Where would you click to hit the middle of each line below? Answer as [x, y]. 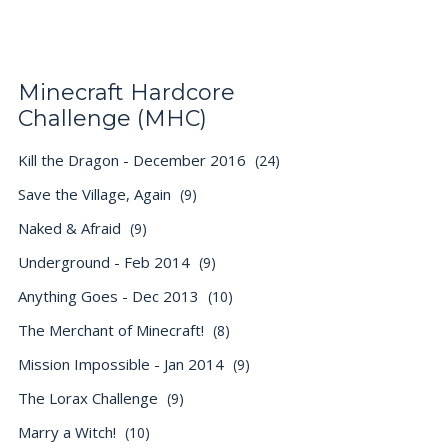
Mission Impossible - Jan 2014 [123, 364]
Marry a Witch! [69, 432]
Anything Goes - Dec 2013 [110, 296]
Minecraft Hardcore [126, 92]
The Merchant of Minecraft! [113, 330]
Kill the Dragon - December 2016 [134, 160]
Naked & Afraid [71, 228]
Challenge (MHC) [112, 118]
